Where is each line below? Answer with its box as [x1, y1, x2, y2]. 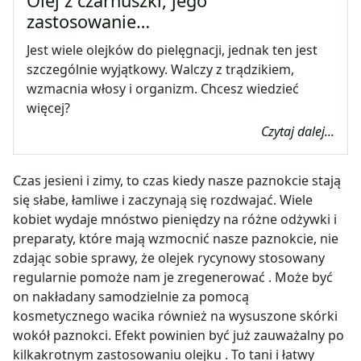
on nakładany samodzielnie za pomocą [13, 288, 249, 306]
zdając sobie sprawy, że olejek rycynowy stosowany [13, 249, 325, 268]
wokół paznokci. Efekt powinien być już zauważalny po [13, 326, 344, 345]
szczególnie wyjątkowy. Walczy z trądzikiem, [27, 60, 294, 79]
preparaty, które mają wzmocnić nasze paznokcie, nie [13, 230, 338, 248]
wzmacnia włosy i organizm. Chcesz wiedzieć [27, 80, 299, 98]
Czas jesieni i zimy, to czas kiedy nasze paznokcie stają [13, 172, 341, 190]
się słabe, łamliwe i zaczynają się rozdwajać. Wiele [13, 191, 313, 210]
